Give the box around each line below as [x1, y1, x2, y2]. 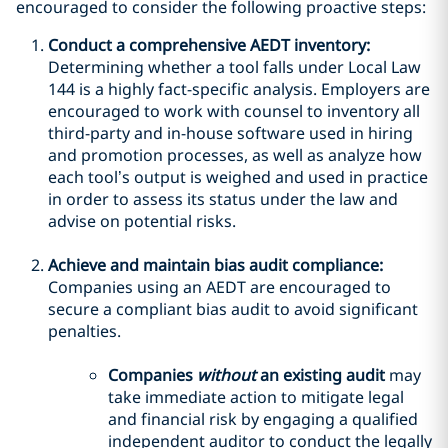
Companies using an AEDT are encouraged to [48, 276, 391, 298]
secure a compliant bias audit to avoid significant [48, 298, 418, 320]
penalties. [48, 320, 121, 342]
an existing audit [260, 364, 389, 386]
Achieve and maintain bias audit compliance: [48, 254, 383, 276]
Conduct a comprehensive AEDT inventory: [48, 34, 370, 56]
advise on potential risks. [48, 210, 236, 232]
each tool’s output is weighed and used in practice [48, 166, 428, 188]
